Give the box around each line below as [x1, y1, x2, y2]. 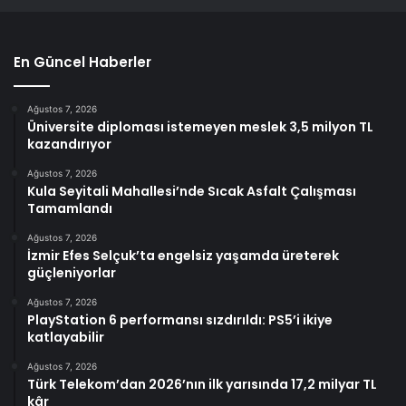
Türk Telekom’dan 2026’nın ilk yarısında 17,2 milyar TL [27, 375, 377, 394]
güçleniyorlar [27, 264, 116, 283]
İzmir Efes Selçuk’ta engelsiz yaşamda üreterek [27, 246, 339, 266]
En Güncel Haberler [14, 53, 151, 72]
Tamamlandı [27, 199, 112, 218]
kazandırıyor [27, 135, 111, 154]
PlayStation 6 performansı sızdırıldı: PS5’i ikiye [27, 311, 333, 330]
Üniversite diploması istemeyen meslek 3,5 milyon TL [27, 118, 373, 137]
